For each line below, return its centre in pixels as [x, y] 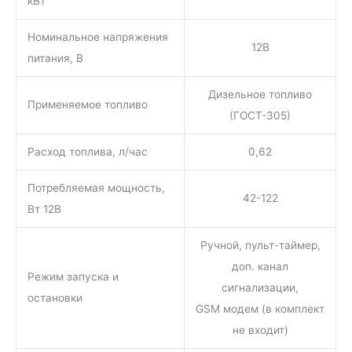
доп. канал [260, 267]
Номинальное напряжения [97, 37]
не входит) [260, 330]
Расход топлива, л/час [87, 152]
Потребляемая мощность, [96, 188]
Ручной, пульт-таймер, [260, 246]
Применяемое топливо [87, 105]
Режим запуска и [73, 277]
